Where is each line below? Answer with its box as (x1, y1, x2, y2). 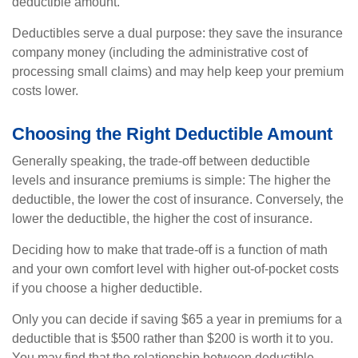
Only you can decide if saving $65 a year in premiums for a (12, 312, 342, 326)
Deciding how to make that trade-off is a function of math (12, 243, 328, 257)
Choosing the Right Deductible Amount (12, 124, 332, 144)
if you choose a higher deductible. (12, 281, 202, 295)
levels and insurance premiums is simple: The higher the (12, 173, 331, 187)
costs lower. (12, 84, 78, 97)
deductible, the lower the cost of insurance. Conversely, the (12, 193, 344, 206)
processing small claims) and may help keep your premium (12, 65, 344, 78)
